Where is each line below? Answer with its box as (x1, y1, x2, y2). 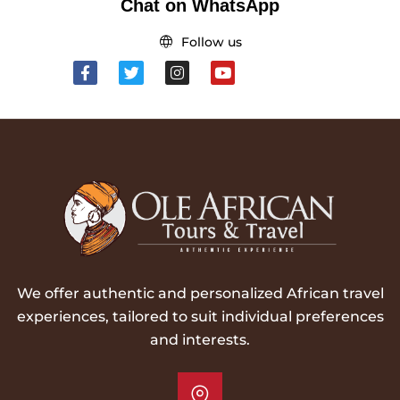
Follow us (180, 34, 242, 51)
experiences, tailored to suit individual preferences (16, 308, 384, 326)
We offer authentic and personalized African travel (16, 285, 384, 303)
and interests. (150, 331, 250, 349)
